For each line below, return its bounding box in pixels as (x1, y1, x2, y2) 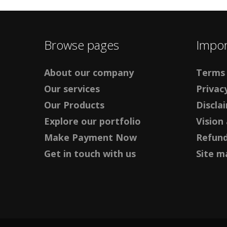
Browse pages (44, 36, 119, 53)
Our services (44, 82, 100, 95)
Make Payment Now (44, 131, 137, 143)
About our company (44, 66, 134, 79)
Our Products (44, 98, 104, 111)
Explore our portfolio (44, 115, 141, 127)
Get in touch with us (44, 147, 136, 160)
